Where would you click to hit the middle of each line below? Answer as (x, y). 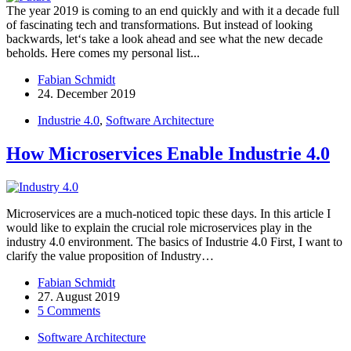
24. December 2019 (87, 94)
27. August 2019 (79, 297)
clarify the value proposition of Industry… (110, 256)
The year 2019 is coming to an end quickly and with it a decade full (173, 11)
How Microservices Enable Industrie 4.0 (168, 154)
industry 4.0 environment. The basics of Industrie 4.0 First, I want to (174, 242)
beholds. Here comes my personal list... (103, 53)
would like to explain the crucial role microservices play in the (159, 228)
